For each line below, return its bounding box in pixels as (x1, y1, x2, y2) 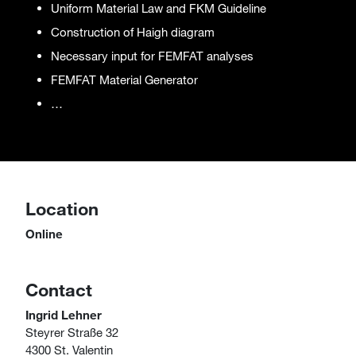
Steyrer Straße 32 (25, 325, 118, 339)
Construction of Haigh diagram (51, 25, 215, 39)
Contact (25, 279, 92, 300)
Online (25, 226, 63, 241)
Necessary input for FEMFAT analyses (51, 48, 253, 63)
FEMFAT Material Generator (51, 72, 198, 87)
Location (25, 198, 99, 219)
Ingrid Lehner (25, 308, 102, 322)
